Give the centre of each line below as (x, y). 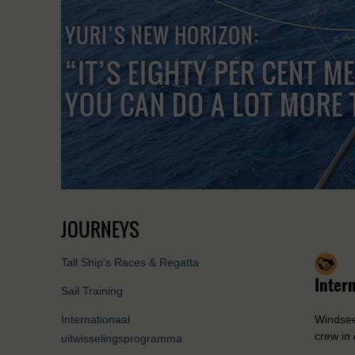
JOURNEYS (100, 229)
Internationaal (95, 320)
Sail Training (92, 291)
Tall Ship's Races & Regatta (130, 263)
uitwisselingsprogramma (122, 339)
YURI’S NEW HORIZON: (162, 35)
